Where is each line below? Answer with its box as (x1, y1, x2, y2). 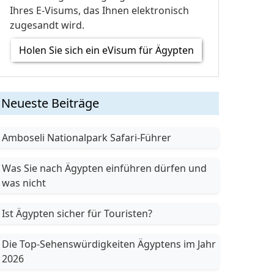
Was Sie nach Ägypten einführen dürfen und (2, 161, 207, 175)
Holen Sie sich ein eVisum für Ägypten (18, 43, 194, 57)
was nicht (2, 176, 46, 190)
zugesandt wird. (10, 18, 84, 32)
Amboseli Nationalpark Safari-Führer (2, 131, 171, 144)
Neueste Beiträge (1, 95, 99, 111)
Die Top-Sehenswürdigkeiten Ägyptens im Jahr (2, 237, 216, 251)
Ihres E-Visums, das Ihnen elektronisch (10, 4, 189, 17)
